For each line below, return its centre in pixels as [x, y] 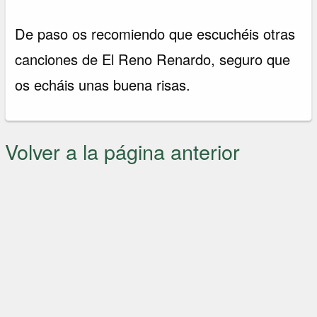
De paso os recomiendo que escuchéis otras [155, 33]
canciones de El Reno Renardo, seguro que [153, 59]
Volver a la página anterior [122, 151]
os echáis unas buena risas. [103, 84]
